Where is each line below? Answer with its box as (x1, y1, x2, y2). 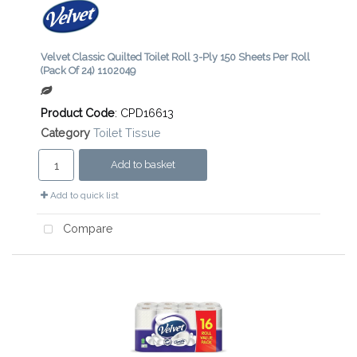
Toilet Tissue (93, 126, 161, 140)
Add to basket (111, 159, 175, 171)
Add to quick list (48, 190, 119, 202)
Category (41, 126, 90, 140)
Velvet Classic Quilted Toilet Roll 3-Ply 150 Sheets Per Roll (41, 51, 310, 64)
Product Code (41, 106, 115, 120)
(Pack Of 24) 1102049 (41, 65, 135, 77)
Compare (59, 222, 113, 236)
